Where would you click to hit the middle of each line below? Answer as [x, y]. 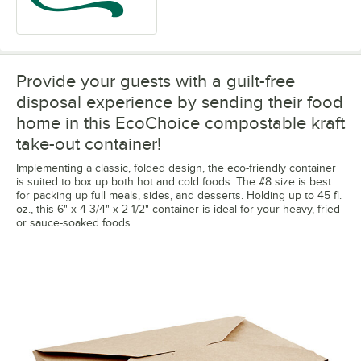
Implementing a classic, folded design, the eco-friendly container [176, 168]
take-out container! [89, 144]
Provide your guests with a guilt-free [156, 81]
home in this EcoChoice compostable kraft [180, 123]
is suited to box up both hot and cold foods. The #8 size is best [174, 182]
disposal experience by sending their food [180, 102]
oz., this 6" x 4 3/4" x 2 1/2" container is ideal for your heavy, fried [178, 210]
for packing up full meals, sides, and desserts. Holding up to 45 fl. [179, 196]
